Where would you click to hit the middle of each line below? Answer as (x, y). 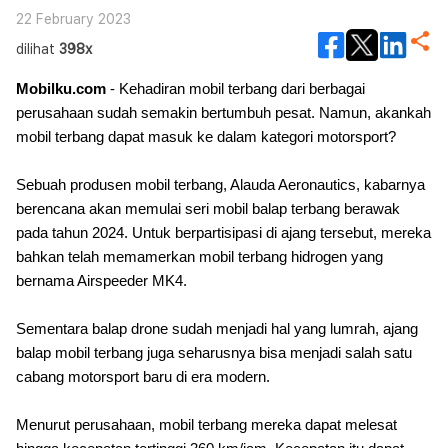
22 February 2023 (73, 19)
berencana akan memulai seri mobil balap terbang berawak (208, 209)
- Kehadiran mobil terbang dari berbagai (235, 89)
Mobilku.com (61, 89)
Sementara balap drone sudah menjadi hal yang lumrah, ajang (217, 329)
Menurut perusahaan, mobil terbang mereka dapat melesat (206, 425)
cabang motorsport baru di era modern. (143, 377)
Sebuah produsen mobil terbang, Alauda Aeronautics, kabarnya (220, 185)
